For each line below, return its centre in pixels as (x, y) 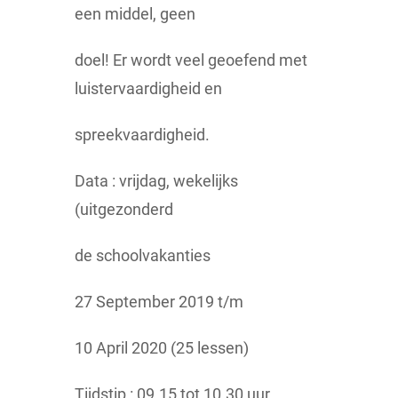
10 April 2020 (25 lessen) (162, 348)
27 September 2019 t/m (159, 302)
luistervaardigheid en (148, 89)
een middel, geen (135, 14)
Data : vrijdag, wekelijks (156, 181)
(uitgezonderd (124, 210)
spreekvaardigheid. (142, 135)
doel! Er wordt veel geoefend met (191, 60)
